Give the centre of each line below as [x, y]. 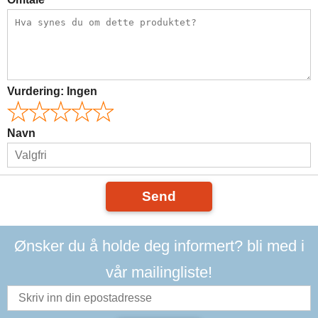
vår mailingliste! [159, 272]
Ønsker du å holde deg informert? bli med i [159, 246]
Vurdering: [37, 91]
